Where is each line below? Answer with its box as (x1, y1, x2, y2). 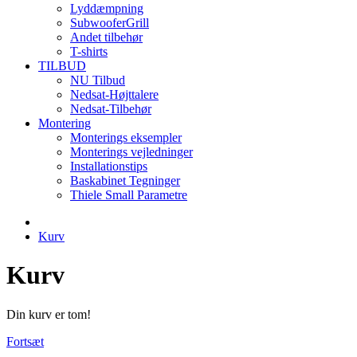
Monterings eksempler (70, 131, 182, 144)
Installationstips (70, 159, 147, 173)
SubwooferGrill (70, 16, 149, 29)
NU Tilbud (70, 73, 125, 87)
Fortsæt (6, 334, 44, 348)
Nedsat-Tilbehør (70, 102, 151, 116)
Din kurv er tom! (6, 307, 91, 321)
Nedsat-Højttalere (70, 88, 159, 101)
